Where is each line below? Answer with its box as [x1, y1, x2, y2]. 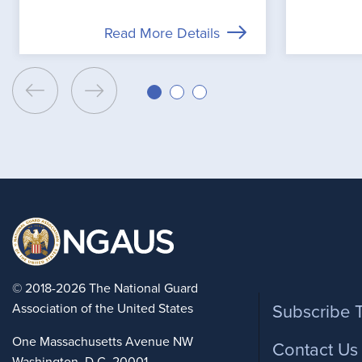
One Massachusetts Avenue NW [12, 334, 193, 351]
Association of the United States [12, 301, 193, 318]
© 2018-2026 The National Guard [12, 280, 198, 297]
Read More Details [104, 24, 221, 43]
